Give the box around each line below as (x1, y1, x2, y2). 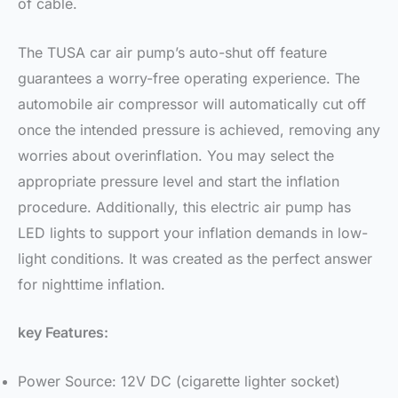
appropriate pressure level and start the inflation (18, 171, 339, 190)
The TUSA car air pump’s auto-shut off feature (18, 43, 327, 61)
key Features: (18, 323, 108, 342)
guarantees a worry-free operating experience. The (18, 68, 360, 87)
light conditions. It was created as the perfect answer (18, 249, 372, 267)
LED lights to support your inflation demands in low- (18, 223, 368, 242)
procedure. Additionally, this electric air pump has (18, 197, 351, 216)
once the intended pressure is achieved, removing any (18, 120, 380, 139)
